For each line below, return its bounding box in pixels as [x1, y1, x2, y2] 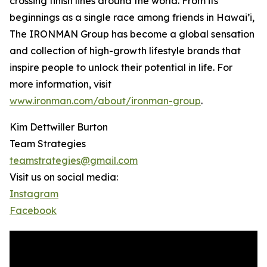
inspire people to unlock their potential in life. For [10, 61, 232, 73]
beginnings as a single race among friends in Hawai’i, [10, 11, 254, 23]
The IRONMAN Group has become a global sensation [10, 27, 254, 40]
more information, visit [10, 77, 111, 90]
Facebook [10, 204, 57, 216]
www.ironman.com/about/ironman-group [10, 94, 201, 107]
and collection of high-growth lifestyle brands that [10, 44, 241, 57]
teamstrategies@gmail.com [10, 154, 138, 166]
